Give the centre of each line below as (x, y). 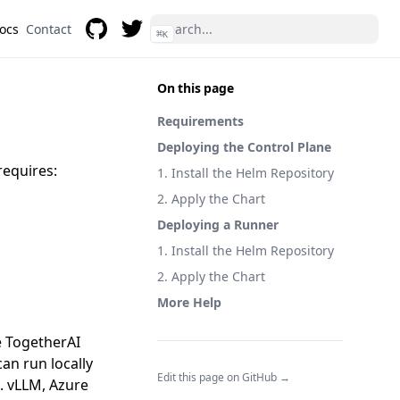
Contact (49, 29)
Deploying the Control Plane (244, 147)
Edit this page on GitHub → (224, 377)
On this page (196, 88)
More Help (189, 302)
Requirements (200, 121)
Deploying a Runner (218, 225)
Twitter (145, 49)
